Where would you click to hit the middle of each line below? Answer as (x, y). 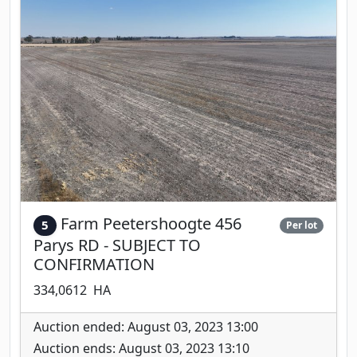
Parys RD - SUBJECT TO (117, 245)
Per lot (302, 226)
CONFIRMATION (94, 264)
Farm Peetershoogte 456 (151, 224)
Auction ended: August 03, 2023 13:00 (146, 326)
